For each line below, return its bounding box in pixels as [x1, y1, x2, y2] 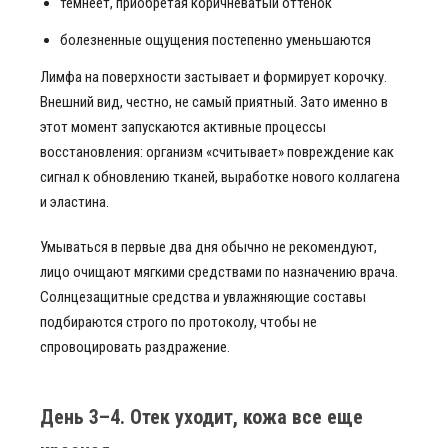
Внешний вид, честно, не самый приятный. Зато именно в [40, 93, 388, 111]
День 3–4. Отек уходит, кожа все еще [40, 405, 363, 429]
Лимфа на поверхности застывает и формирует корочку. [40, 68, 387, 86]
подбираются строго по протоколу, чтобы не [40, 313, 317, 331]
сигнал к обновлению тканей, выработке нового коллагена [40, 168, 400, 186]
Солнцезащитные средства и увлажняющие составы [40, 288, 366, 306]
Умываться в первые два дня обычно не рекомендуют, [40, 238, 377, 256]
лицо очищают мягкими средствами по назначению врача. [40, 263, 398, 281]
